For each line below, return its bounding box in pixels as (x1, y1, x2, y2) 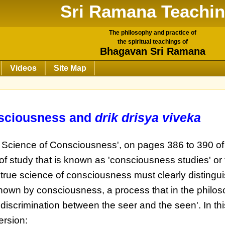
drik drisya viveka (95, 110, 201, 125)
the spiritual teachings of (118, 38, 188, 46)
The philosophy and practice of (109, 29, 196, 37)
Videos (10, 64, 37, 72)
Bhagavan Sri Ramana (100, 46, 205, 57)
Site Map (53, 64, 86, 72)
